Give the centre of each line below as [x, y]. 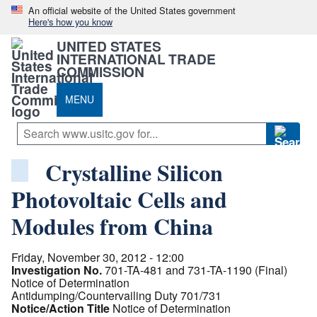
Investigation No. [57, 270]
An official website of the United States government [132, 10]
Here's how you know [70, 22]
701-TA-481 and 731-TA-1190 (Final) [196, 270]
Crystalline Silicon [134, 172]
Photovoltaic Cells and [119, 199]
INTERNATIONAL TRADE [136, 58]
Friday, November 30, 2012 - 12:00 [98, 257]
